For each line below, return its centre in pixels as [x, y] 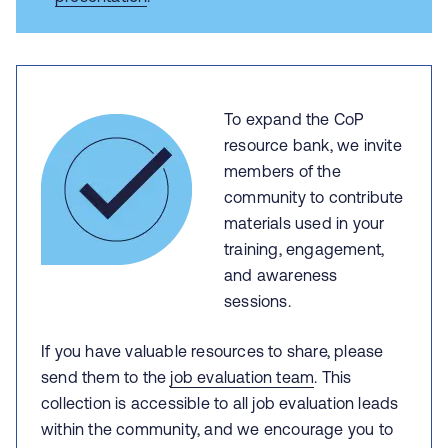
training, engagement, [304, 249]
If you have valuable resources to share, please [212, 351]
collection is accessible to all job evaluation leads [220, 403]
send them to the [106, 377]
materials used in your [304, 223]
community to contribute [314, 197]
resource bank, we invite [313, 145]
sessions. [257, 301]
